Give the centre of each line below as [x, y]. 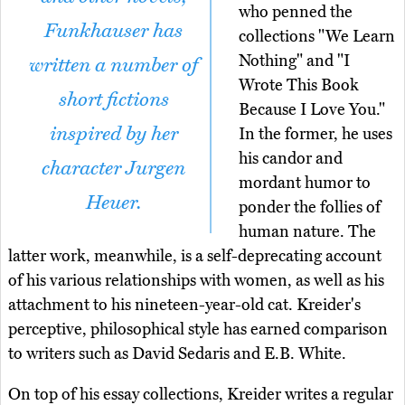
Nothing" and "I [294, 61]
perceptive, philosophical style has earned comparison [198, 330]
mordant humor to [305, 183]
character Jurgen [113, 169]
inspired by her [113, 134]
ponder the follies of [310, 207]
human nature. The [307, 232]
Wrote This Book [299, 85]
